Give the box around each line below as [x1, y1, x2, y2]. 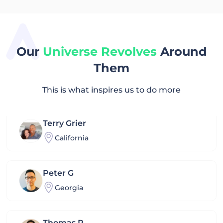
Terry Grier [43, 118, 86, 128]
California [55, 133, 89, 142]
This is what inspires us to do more [42, 85, 181, 95]
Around [156, 44, 207, 59]
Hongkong [55, 33, 94, 43]
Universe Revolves [42, 44, 157, 59]
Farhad [43, 69, 72, 79]
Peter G [43, 168, 74, 178]
